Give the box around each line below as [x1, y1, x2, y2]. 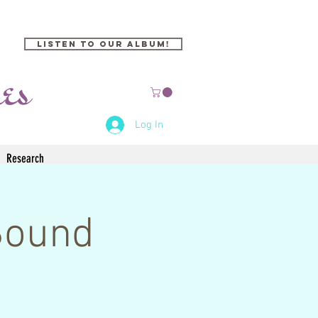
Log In [135, 118, 164, 131]
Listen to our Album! [36, 39, 170, 49]
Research [6, 150, 44, 165]
